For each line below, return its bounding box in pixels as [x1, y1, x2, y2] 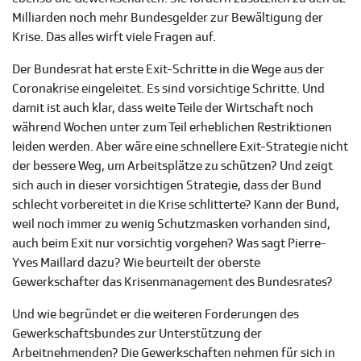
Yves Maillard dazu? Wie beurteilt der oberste [12, 255, 260, 272]
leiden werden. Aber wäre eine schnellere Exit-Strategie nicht [12, 139, 348, 156]
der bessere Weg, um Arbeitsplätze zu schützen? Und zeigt [12, 158, 333, 175]
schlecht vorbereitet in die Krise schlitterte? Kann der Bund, [12, 197, 339, 214]
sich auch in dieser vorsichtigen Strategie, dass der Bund [12, 177, 322, 194]
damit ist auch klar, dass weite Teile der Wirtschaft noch [12, 100, 313, 117]
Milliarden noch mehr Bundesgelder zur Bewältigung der [12, 10, 323, 27]
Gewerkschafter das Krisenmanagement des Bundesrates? [12, 274, 333, 291]
